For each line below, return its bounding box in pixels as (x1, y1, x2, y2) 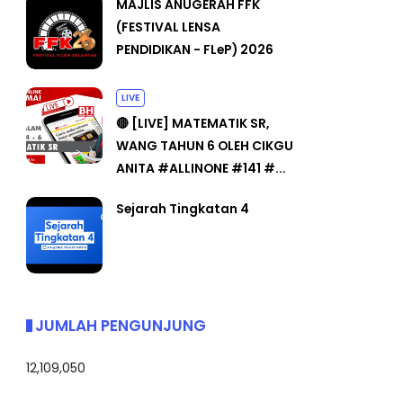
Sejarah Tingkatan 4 (116, 199, 249, 218)
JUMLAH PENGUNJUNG (35, 314, 206, 336)
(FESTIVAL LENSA (116, 17, 220, 36)
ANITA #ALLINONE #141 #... (116, 158, 286, 177)
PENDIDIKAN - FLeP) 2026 (116, 40, 273, 58)
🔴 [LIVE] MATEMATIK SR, (116, 113, 270, 132)
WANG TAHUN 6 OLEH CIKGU (116, 136, 293, 155)
